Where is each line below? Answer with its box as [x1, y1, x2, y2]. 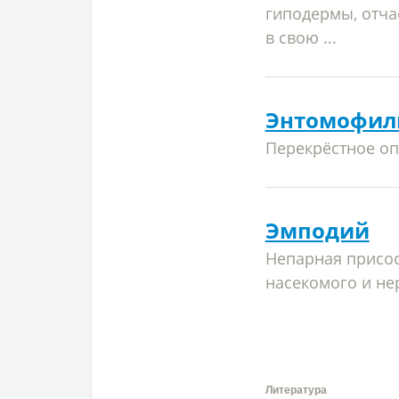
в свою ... [265, 27, 337, 48]
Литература [265, 383, 327, 396]
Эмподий [265, 216, 370, 245]
